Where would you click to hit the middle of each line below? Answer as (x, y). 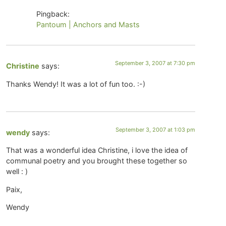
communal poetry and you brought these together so (97, 161)
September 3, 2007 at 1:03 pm (156, 130)
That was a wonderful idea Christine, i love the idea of (97, 150)
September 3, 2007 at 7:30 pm (155, 63)
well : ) (17, 172)
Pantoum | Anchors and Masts (88, 25)
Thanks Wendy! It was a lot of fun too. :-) (76, 84)
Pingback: (53, 14)
